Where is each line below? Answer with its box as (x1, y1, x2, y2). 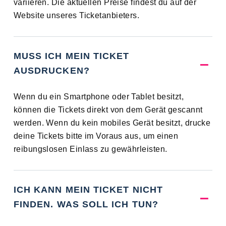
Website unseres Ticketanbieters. (13, 11, 140, 20)
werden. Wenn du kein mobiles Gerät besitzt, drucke (13, 119, 211, 128)
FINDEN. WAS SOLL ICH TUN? (13, 199, 158, 210)
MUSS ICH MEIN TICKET (13, 51, 130, 62)
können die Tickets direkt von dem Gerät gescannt (13, 105, 203, 115)
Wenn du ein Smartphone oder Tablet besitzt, (13, 92, 184, 101)
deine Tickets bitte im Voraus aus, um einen (13, 132, 179, 141)
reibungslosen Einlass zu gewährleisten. (13, 145, 167, 154)
